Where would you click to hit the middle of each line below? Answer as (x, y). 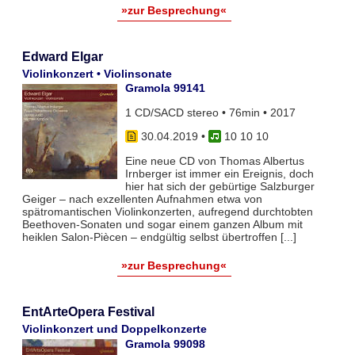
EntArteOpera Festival (88, 312)
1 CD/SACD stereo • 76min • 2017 (210, 112)
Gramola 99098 (165, 344)
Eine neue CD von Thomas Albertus (214, 160)
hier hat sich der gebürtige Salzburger (219, 186)
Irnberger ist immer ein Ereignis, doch (219, 173)
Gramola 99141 (165, 88)
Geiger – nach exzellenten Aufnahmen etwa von (142, 198)
